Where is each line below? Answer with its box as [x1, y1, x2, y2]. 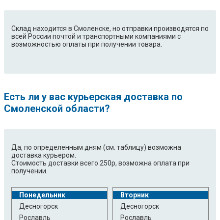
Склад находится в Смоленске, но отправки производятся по [11, 25, 209, 33]
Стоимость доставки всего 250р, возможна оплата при [11, 159, 190, 167]
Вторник [120, 191, 149, 199]
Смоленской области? [4, 103, 110, 115]
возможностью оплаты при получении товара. [11, 40, 162, 49]
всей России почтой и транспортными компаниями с [11, 32, 181, 41]
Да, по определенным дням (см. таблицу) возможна [11, 143, 181, 152]
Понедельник [19, 191, 65, 199]
